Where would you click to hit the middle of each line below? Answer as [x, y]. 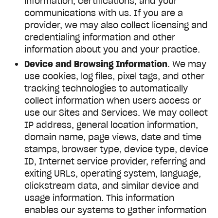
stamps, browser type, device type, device [116, 149]
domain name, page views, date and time [113, 137]
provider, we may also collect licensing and [116, 25]
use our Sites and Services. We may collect [116, 112]
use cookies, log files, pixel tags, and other [114, 76]
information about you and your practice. [112, 49]
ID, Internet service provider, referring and [115, 161]
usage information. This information [99, 198]
